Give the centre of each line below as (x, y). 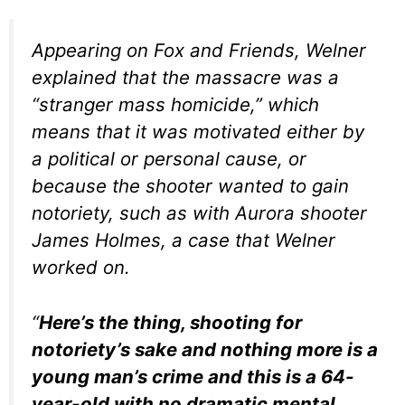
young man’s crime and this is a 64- (193, 376)
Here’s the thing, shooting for (170, 322)
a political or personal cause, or (169, 159)
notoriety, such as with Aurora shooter (199, 213)
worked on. (81, 268)
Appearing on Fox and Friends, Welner (199, 51)
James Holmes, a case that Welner (184, 240)
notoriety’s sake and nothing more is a (205, 349)
